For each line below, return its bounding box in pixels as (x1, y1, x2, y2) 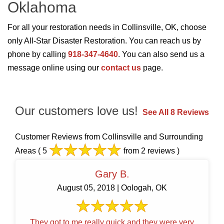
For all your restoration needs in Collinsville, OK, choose (7, 23, 206, 32)
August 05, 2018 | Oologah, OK (57, 183, 167, 192)
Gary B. (94, 168, 129, 180)
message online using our (7, 63, 101, 72)
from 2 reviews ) (121, 146, 179, 155)
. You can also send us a (118, 50, 204, 59)
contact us (101, 63, 141, 72)
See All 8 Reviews (142, 108, 209, 117)
